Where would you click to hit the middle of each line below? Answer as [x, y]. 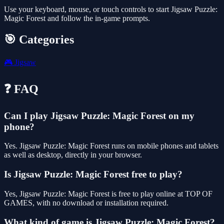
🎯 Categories [39, 39]
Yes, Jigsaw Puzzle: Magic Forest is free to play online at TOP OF [108, 193]
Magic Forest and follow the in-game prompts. [77, 18]
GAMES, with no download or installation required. [86, 202]
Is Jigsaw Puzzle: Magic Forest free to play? [93, 174]
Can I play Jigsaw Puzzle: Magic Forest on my [99, 115]
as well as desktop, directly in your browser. [73, 155]
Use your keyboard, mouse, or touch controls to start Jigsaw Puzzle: [111, 9]
